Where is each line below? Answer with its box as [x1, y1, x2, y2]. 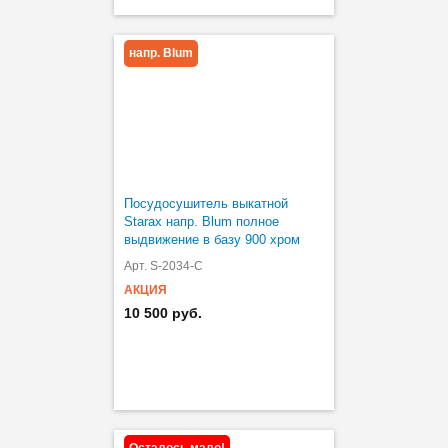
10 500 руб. [124, 304, 202, 321]
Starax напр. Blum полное [124, 213, 279, 229]
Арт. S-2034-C [124, 258, 203, 273]
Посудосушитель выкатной [124, 195, 288, 211]
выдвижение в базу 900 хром [124, 231, 300, 247]
